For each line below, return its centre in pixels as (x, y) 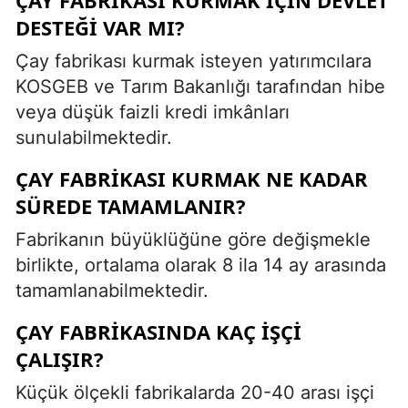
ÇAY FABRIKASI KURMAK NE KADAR (192, 178)
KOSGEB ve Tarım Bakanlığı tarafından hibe (200, 86)
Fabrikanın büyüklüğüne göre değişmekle (193, 239)
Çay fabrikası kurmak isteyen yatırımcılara (194, 61)
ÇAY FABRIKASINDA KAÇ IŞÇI (158, 331)
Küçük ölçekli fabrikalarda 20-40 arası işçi (195, 392)
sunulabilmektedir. (94, 137)
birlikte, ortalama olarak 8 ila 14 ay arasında (201, 265)
